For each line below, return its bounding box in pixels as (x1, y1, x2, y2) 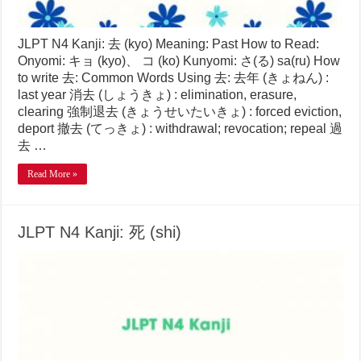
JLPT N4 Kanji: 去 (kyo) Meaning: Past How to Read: (18, 37, 320, 52)
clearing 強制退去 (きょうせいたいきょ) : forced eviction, (18, 105, 342, 119)
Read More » (27, 168, 78, 180)
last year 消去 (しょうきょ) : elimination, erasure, (18, 88, 297, 102)
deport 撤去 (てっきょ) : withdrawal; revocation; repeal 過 (18, 122, 343, 136)
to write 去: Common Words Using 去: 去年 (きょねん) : (18, 71, 330, 85)
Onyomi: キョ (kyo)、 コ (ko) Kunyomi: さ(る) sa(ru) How (18, 54, 341, 68)
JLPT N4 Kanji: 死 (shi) (18, 223, 182, 242)
